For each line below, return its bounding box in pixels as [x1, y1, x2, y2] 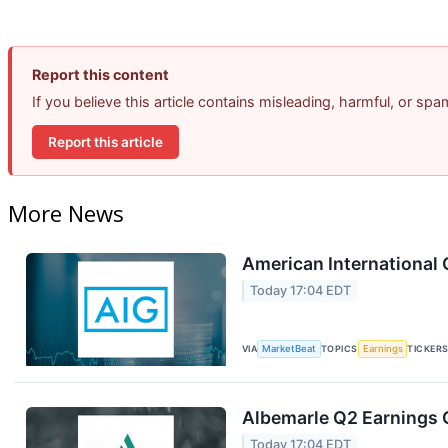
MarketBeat [262, 343, 317, 355]
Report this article [48, 133, 163, 150]
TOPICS [321, 343, 358, 355]
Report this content [32, 66, 169, 84]
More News [8, 198, 124, 229]
